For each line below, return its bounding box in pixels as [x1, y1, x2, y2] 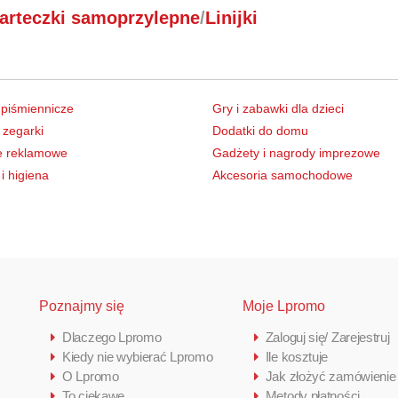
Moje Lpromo [242, 298, 325, 314]
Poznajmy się [39, 298, 124, 314]
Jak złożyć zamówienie [265, 368, 396, 384]
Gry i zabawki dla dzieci [212, 100, 344, 115]
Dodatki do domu [212, 123, 308, 138]
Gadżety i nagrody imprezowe [212, 145, 380, 160]
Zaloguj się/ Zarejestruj [265, 329, 390, 345]
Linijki [205, 7, 258, 28]
